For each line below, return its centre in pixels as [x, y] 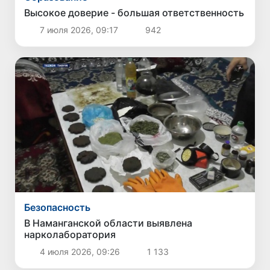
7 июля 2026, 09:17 [79, 30]
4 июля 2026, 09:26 [80, 252]
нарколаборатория [70, 235]
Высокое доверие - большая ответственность [134, 12]
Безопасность [58, 208]
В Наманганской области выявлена [108, 223]
